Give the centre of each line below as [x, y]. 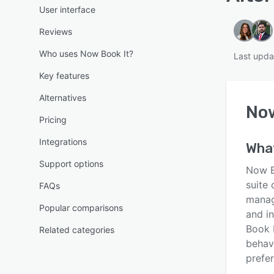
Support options [71, 164]
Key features [64, 76]
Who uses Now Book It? [86, 54]
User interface [67, 9]
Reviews [56, 31]
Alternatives [63, 98]
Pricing [53, 120]
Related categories [77, 230]
